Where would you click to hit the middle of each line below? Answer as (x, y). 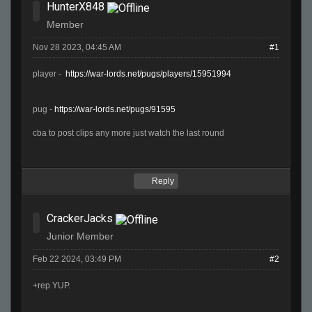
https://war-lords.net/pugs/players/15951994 (148, 74)
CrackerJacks (80, 219)
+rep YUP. (52, 286)
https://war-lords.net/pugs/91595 (115, 110)
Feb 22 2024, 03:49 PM (77, 259)
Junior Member (80, 236)
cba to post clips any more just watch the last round (128, 133)
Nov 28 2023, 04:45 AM (77, 48)
